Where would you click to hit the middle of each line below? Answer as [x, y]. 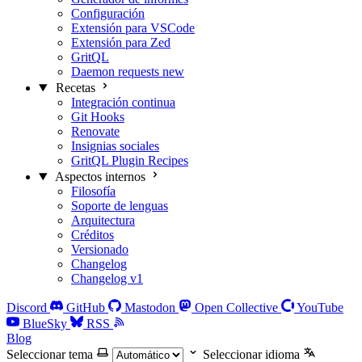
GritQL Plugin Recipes [130, 160]
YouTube [320, 307]
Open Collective [236, 307]
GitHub [86, 307]
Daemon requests [115, 72]
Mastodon [150, 307]
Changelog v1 [107, 278]
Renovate [95, 131]
